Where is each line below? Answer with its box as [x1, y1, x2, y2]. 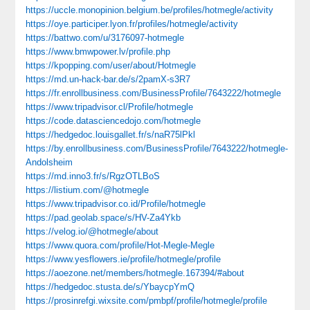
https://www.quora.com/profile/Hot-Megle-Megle [26, 240, 215, 250]
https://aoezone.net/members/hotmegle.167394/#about [26, 268, 245, 278]
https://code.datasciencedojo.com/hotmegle [26, 116, 201, 126]
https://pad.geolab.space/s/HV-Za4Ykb [26, 212, 181, 223]
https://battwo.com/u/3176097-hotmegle [26, 33, 185, 43]
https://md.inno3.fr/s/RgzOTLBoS [26, 171, 161, 181]
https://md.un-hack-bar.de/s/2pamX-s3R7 [26, 74, 191, 84]
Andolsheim [26, 157, 73, 167]
